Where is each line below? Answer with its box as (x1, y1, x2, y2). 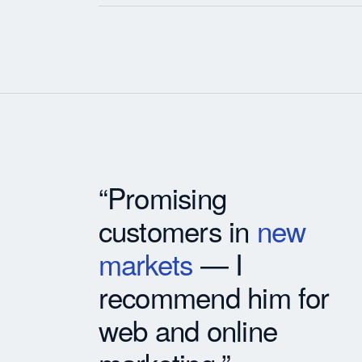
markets (98, 242, 193, 284)
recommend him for (98, 276, 330, 317)
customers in (98, 209, 257, 250)
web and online (98, 309, 278, 350)
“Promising (98, 176, 227, 217)
